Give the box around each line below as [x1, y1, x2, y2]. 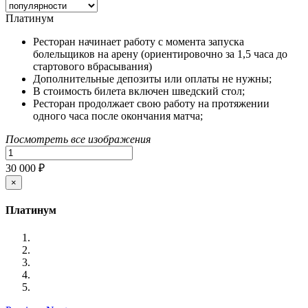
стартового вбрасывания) [33, 60, 152, 73]
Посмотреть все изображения [5, 133, 151, 146]
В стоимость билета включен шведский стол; [33, 85, 245, 98]
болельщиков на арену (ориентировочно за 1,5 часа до [33, 48, 287, 60]
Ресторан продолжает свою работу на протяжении [33, 98, 269, 110]
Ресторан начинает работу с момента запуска [33, 36, 244, 48]
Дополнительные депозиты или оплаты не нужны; [33, 73, 272, 85]
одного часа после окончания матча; [33, 110, 203, 122]
